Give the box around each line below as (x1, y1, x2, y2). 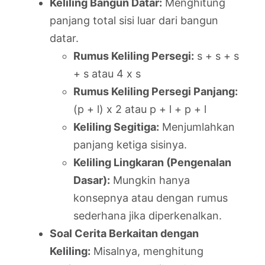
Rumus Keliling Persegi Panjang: (73, 85, 238, 98)
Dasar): (73, 173, 110, 186)
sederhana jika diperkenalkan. (73, 209, 222, 222)
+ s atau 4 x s (73, 67, 141, 80)
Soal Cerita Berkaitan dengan (50, 227, 199, 240)
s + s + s (194, 49, 239, 62)
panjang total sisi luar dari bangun (50, 14, 218, 27)
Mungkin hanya (110, 173, 190, 186)
